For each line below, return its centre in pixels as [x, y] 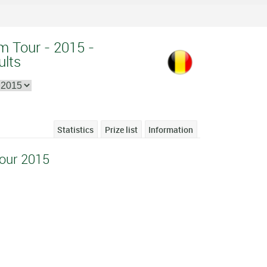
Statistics [76, 129]
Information [171, 129]
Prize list [121, 129]
